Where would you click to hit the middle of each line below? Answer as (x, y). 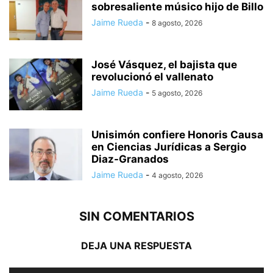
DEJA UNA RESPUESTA (136, 246)
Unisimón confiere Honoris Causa (177, 135)
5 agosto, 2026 (177, 93)
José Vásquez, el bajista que (164, 65)
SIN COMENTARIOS (136, 217)
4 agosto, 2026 (177, 175)
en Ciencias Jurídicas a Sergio (169, 147)
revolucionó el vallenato (152, 77)
